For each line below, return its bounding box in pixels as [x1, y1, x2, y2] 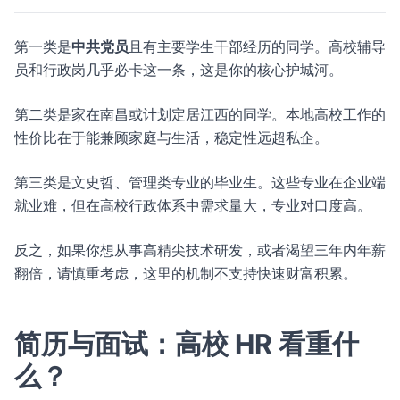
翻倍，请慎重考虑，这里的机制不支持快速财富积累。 [14, 264, 357, 282]
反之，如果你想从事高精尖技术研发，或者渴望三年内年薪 [14, 241, 386, 259]
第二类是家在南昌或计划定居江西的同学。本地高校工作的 [14, 105, 386, 123]
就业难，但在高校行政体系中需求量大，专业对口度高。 [14, 196, 371, 214]
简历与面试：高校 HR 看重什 [14, 328, 359, 360]
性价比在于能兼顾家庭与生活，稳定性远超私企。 [14, 129, 329, 146]
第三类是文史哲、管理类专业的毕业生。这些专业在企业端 [14, 173, 386, 191]
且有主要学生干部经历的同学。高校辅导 [129, 37, 386, 55]
